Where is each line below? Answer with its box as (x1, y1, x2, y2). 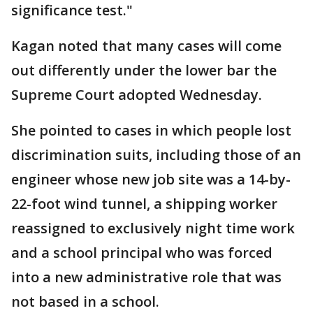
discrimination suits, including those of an (11, 145, 301, 164)
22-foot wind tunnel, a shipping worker (11, 194, 277, 213)
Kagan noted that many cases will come (11, 36, 282, 55)
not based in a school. (11, 292, 159, 311)
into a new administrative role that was (11, 268, 282, 286)
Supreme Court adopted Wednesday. (11, 85, 262, 104)
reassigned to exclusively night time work (11, 219, 295, 238)
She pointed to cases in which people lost (11, 121, 291, 140)
